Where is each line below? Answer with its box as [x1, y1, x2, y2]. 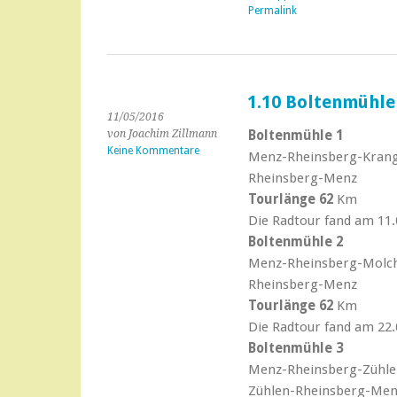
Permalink [247, 4, 297, 17]
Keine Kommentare [107, 144, 199, 157]
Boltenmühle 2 [247, 234, 343, 250]
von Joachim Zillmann [107, 128, 217, 140]
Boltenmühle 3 [247, 340, 343, 356]
